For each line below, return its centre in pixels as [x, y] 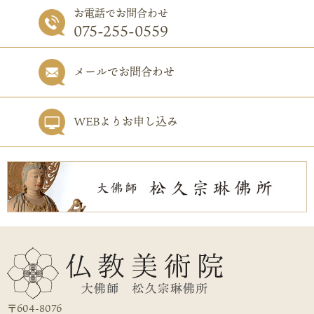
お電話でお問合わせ [121, 13]
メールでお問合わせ [124, 71]
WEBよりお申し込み [126, 121]
